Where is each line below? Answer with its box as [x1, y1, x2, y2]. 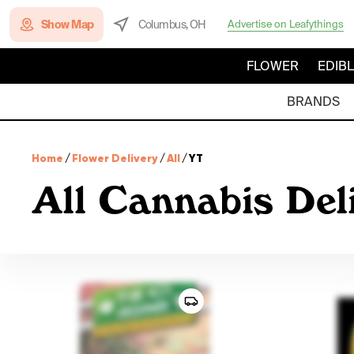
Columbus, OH [137, 17, 206, 32]
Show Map [41, 17, 94, 32]
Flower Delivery [72, 151, 158, 165]
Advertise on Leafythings [227, 17, 344, 31]
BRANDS [286, 93, 340, 110]
